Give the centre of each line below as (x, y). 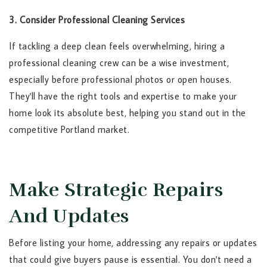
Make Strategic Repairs (116, 190)
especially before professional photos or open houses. (120, 79)
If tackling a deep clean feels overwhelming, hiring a (117, 46)
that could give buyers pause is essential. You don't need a (131, 259)
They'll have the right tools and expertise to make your (123, 96)
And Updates (69, 216)
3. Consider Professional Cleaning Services (97, 19)
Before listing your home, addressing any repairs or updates (133, 242)
